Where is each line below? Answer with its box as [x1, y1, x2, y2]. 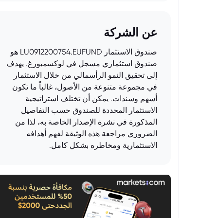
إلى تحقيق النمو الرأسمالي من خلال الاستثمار [14, 71, 157, 80]
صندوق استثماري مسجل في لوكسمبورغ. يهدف [6, 59, 157, 68]
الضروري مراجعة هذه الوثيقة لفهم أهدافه [26, 129, 157, 138]
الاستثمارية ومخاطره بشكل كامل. [49, 141, 157, 150]
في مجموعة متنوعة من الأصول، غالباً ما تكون [12, 82, 157, 91]
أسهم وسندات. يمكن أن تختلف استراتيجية [25, 94, 157, 103]
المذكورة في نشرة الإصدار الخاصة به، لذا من [15, 117, 157, 127]
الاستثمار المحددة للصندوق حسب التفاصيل [21, 106, 157, 115]
